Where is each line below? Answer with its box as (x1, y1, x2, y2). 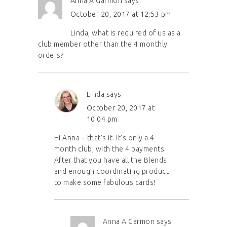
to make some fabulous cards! (54, 178, 156, 187)
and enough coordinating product (54, 167, 169, 176)
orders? (37, 51, 64, 60)
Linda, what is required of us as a (70, 29, 181, 37)
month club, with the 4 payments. (54, 145, 166, 154)
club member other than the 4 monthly (37, 40, 168, 49)
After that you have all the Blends (54, 156, 167, 165)
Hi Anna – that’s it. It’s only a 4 (54, 134, 155, 142)
